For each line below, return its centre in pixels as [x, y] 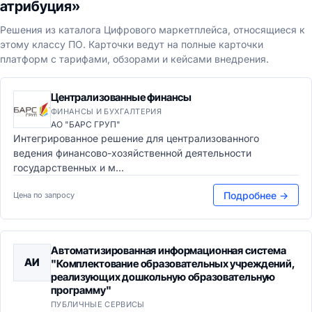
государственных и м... [69, 167]
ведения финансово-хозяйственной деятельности [132, 153]
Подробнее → [256, 195]
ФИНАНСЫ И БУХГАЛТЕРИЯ [106, 111]
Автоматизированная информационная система [169, 250]
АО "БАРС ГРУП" [86, 124]
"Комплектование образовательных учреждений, [173, 264]
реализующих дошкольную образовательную [163, 277]
